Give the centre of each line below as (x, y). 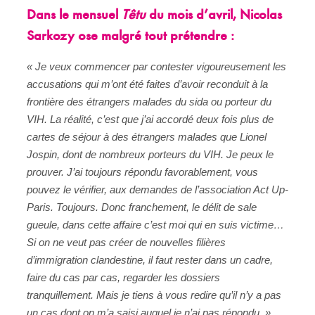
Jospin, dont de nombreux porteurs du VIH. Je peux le (150, 154)
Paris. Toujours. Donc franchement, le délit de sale (142, 207)
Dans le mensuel (74, 15)
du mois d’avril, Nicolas (214, 15)
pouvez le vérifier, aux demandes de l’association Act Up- (157, 189)
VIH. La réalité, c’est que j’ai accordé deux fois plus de (150, 119)
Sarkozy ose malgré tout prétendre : (130, 36)
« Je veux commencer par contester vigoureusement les (156, 66)
